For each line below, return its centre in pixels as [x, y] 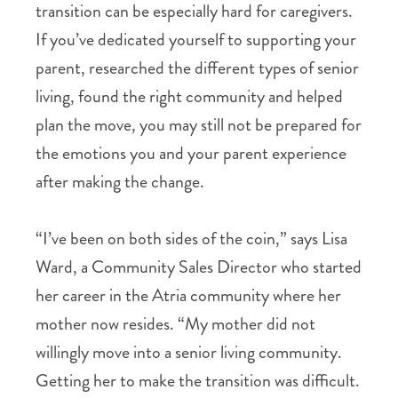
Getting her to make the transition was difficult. [198, 381]
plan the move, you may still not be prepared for [199, 125]
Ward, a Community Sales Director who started [199, 267]
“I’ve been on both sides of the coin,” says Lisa [191, 239]
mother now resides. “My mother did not [175, 324]
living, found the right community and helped [189, 96]
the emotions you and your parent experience [191, 153]
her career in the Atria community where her [188, 295]
